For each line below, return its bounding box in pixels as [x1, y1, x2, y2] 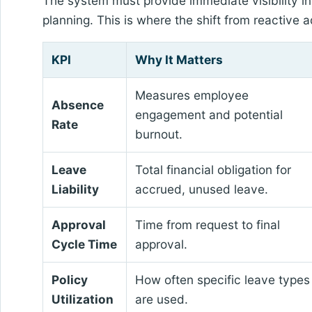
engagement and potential [134, 107, 283, 123]
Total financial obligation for [134, 162, 291, 178]
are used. [134, 292, 188, 307]
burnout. [134, 127, 182, 142]
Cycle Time [51, 237, 117, 252]
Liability [51, 182, 99, 197]
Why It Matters [134, 52, 223, 68]
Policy [51, 272, 88, 288]
